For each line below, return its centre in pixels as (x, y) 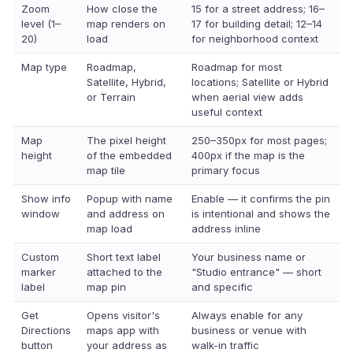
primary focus (226, 170)
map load (110, 229)
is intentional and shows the (261, 214)
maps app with (123, 330)
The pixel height (126, 140)
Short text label (124, 257)
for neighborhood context (255, 39)
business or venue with (249, 330)
